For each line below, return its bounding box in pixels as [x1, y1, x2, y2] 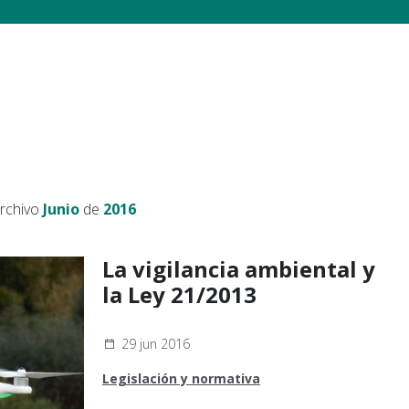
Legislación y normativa [102, 370, 260, 387]
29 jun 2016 [121, 335, 190, 352]
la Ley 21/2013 [102, 279, 257, 309]
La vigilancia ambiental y [102, 254, 375, 284]
